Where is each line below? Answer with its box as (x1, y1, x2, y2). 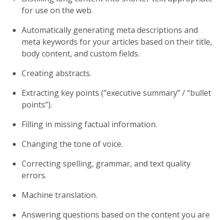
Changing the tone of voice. (22, 138, 123, 149)
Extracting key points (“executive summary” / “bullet (22, 87, 211, 98)
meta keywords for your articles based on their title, (22, 36, 212, 47)
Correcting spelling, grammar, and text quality (22, 158, 191, 169)
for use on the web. (22, 5, 93, 16)
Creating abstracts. (22, 68, 91, 79)
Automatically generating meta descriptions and (22, 25, 198, 35)
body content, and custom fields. (22, 48, 139, 59)
